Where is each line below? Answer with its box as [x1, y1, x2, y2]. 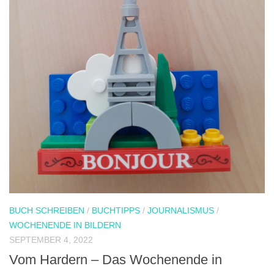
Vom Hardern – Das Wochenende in [9, 252, 222, 268]
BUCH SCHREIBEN [9, 205, 84, 215]
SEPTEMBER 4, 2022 [9, 234, 93, 245]
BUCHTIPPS [92, 205, 140, 215]
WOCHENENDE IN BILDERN [9, 220, 121, 230]
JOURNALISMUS [147, 205, 214, 215]
